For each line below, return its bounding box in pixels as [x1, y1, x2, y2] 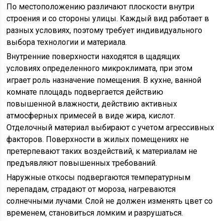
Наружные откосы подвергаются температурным [6, 173, 191, 182]
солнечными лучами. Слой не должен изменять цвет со [6, 196, 213, 206]
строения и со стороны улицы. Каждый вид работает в [6, 14, 210, 23]
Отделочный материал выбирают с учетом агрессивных [6, 123, 215, 132]
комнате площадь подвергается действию [6, 87, 164, 97]
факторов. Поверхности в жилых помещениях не [6, 135, 189, 144]
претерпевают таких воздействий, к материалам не [6, 147, 198, 156]
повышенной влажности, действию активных [6, 99, 178, 109]
